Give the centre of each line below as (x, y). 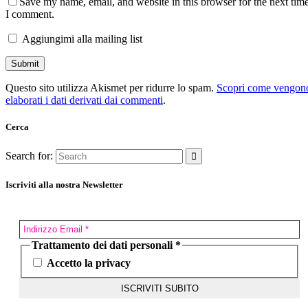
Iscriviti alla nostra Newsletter (64, 185)
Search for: (29, 156)
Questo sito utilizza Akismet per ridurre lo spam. (111, 87)
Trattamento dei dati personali (103, 245)
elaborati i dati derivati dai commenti (84, 100)
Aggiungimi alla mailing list (81, 38)
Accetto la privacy (87, 263)
